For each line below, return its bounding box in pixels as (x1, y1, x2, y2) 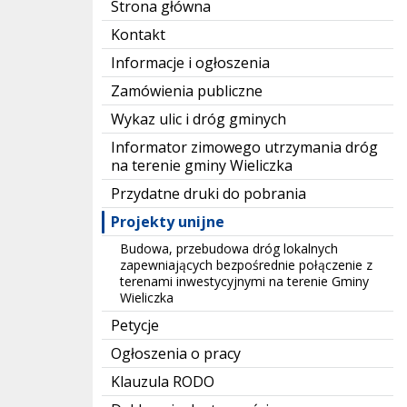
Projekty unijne (111, 212, 224, 233)
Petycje (111, 315, 159, 336)
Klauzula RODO (111, 372, 214, 392)
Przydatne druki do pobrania (111, 184, 306, 204)
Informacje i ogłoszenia (111, 53, 270, 74)
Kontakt (111, 25, 165, 45)
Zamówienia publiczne (111, 81, 263, 102)
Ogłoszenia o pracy (111, 343, 241, 364)
